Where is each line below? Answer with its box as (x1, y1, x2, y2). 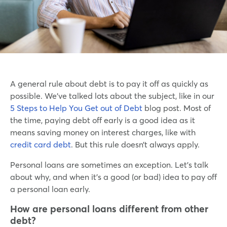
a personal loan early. (10, 183, 90, 194)
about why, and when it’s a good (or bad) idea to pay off (10, 171, 217, 182)
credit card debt (10, 139, 71, 149)
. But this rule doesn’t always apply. (71, 139, 200, 149)
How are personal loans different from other (10, 202, 208, 215)
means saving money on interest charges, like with (10, 127, 196, 137)
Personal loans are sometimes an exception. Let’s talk (10, 159, 208, 170)
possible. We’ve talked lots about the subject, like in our (10, 90, 214, 101)
